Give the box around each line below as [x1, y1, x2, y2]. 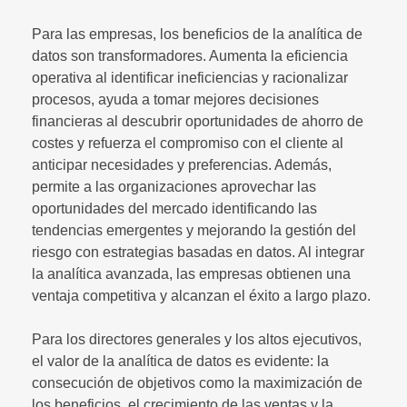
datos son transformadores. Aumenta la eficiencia [32, 47, 348, 64]
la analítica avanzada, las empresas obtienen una [32, 265, 351, 282]
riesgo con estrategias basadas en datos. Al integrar [32, 243, 364, 260]
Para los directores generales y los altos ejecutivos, [32, 331, 362, 347]
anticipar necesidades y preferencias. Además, [32, 156, 332, 173]
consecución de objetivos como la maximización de [32, 374, 362, 391]
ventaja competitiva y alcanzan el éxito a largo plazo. [32, 287, 371, 303]
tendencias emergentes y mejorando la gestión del [32, 222, 356, 238]
